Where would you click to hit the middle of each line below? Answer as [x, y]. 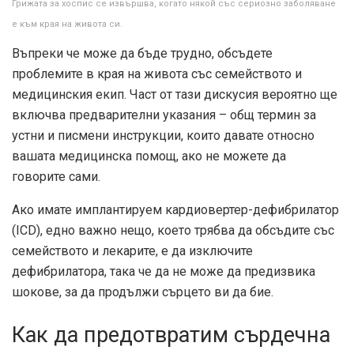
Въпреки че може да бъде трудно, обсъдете [142, 53]
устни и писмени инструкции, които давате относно [163, 135]
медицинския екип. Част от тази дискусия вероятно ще [175, 94]
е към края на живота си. [67, 24]
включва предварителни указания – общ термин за [164, 115]
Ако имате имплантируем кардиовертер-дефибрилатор [175, 209]
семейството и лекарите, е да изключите [132, 250]
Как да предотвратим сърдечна [171, 335]
